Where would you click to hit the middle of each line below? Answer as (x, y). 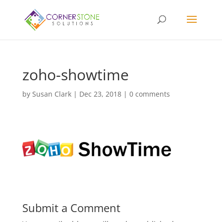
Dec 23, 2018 (100, 94)
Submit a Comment (71, 208)
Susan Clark (52, 94)
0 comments (149, 94)
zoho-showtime (75, 75)
